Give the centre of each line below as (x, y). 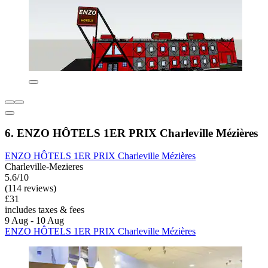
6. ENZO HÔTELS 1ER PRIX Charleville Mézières (131, 133)
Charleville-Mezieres (44, 167)
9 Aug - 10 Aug (34, 221)
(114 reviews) (31, 188)
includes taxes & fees (45, 210)
